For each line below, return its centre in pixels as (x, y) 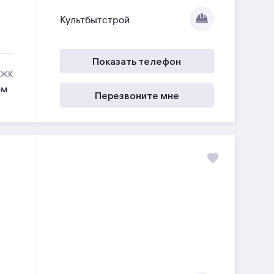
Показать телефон (137, 61)
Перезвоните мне (137, 95)
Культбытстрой (94, 20)
